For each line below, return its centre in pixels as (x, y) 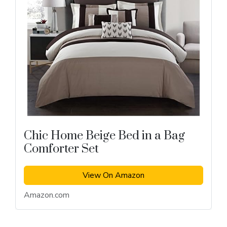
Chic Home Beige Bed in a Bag (104, 136)
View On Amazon (113, 176)
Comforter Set (61, 149)
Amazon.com (47, 195)
